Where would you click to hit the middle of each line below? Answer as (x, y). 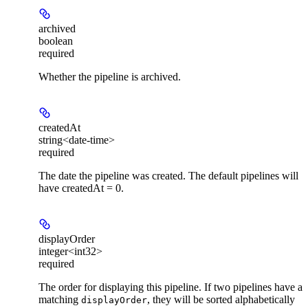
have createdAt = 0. (81, 188)
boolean (56, 41)
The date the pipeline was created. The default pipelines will (168, 175)
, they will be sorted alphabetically (221, 299)
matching (60, 299)
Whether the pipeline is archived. (110, 76)
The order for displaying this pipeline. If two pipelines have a (170, 287)
